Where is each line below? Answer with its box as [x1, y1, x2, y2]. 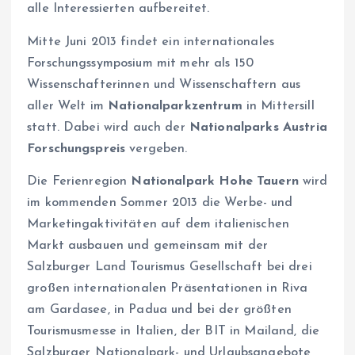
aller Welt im [27, 99, 109, 113]
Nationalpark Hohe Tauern [131, 174, 299, 188]
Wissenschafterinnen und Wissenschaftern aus [27, 78, 301, 91]
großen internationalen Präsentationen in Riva [27, 281, 308, 295]
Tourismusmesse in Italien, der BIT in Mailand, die [27, 324, 320, 338]
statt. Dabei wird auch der [27, 120, 189, 134]
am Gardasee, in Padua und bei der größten [27, 303, 292, 316]
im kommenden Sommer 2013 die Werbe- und [27, 196, 293, 209]
